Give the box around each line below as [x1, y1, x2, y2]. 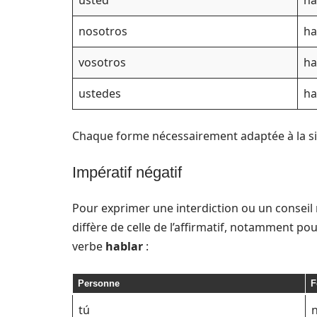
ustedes [79, 86, 121, 101]
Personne [77, 278, 120, 289]
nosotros [79, 23, 127, 39]
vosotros [79, 54, 126, 70]
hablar [105, 238, 143, 254]
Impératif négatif [72, 163, 182, 181]
